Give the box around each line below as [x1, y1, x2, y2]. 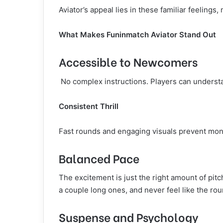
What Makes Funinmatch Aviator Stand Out [59, 30, 216, 39]
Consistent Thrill [59, 101, 118, 111]
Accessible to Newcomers [59, 53, 198, 70]
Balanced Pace [59, 149, 139, 166]
